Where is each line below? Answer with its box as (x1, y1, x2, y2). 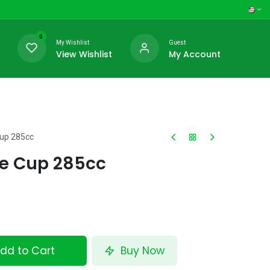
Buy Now (118, 243, 165, 258)
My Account (168, 48, 221, 60)
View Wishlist (55, 48, 112, 60)
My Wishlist (55, 39, 89, 46)
